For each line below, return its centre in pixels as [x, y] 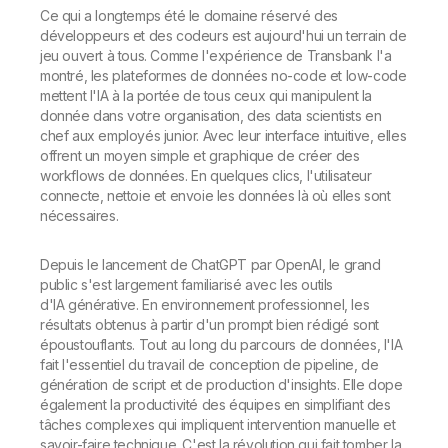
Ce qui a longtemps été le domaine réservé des [189, 16]
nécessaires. [81, 216]
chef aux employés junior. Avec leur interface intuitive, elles [223, 136]
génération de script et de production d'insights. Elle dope [221, 385]
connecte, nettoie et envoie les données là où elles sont [215, 196]
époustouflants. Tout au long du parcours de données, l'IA [221, 345]
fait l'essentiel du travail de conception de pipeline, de [209, 365]
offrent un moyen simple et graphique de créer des [200, 156]
